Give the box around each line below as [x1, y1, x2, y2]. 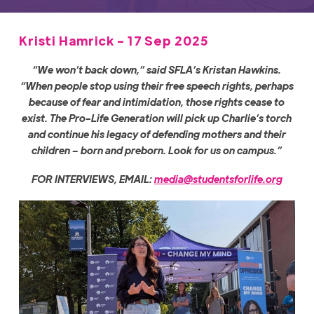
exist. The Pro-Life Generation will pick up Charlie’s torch [22, 111, 292, 125]
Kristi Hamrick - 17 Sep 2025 [18, 32, 208, 48]
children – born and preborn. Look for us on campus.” [32, 144, 282, 157]
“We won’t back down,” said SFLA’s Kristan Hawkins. [32, 63, 282, 76]
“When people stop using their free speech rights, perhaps [20, 79, 294, 93]
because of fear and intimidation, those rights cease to [29, 95, 285, 109]
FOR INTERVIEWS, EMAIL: [31, 172, 154, 186]
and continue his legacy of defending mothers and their [27, 128, 286, 141]
